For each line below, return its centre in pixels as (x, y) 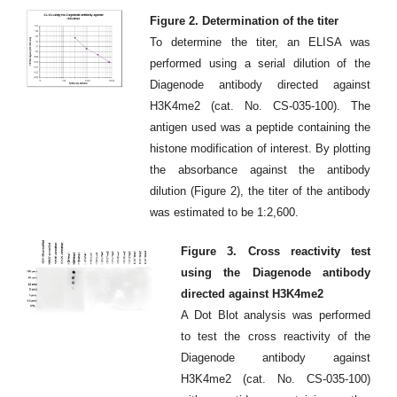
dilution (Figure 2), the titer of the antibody (260, 191)
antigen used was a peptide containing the (260, 127)
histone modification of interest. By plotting (260, 148)
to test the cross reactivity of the (276, 336)
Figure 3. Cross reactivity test (276, 251)
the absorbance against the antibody (260, 169)
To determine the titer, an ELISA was (260, 42)
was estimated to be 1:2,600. (225, 212)
